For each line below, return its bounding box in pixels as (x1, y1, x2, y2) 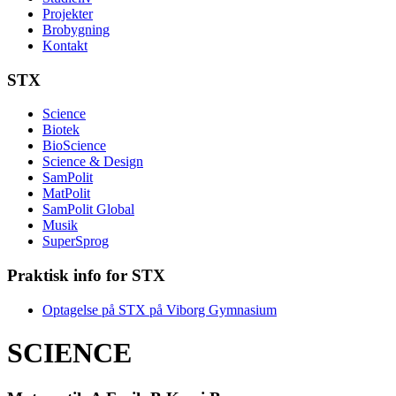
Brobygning (42, 22, 110, 37)
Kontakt (42, 38, 88, 53)
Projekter (42, 6, 93, 21)
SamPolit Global (42, 202, 134, 217)
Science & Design (42, 154, 143, 170)
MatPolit (42, 186, 90, 202)
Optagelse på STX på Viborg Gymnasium (42, 301, 277, 317)
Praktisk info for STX (7, 266, 165, 286)
